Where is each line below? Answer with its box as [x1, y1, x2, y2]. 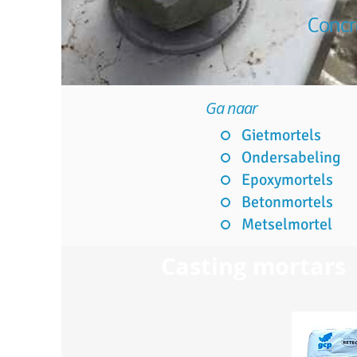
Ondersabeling [241, 147, 341, 167]
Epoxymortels [241, 170, 333, 190]
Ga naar [206, 97, 257, 119]
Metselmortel [241, 214, 332, 234]
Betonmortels [241, 192, 333, 212]
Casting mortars [161, 250, 346, 282]
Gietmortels [241, 125, 321, 145]
